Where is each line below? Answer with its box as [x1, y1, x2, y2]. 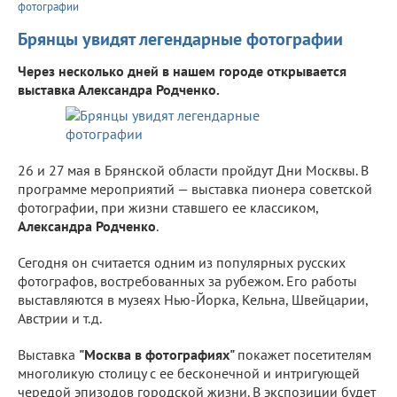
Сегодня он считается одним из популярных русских [18, 253, 346, 271]
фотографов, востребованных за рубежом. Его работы [18, 271, 357, 290]
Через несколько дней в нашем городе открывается [18, 61, 346, 80]
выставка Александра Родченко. [18, 80, 220, 98]
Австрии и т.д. [18, 308, 102, 327]
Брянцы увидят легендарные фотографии [18, 27, 343, 51]
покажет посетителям [237, 345, 371, 363]
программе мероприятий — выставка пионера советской [18, 179, 372, 198]
